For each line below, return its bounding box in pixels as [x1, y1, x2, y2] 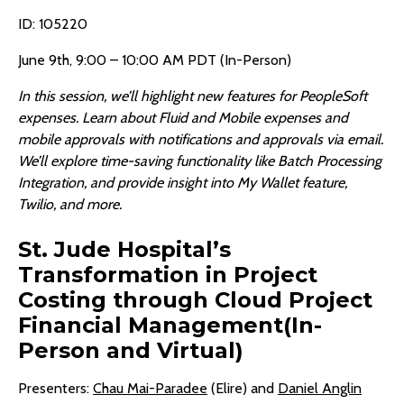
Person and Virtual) [18, 337, 243, 364]
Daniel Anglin [278, 380, 362, 398]
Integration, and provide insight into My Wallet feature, [18, 174, 347, 192]
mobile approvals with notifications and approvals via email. [18, 131, 383, 149]
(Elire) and [207, 380, 278, 398]
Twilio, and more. [18, 196, 122, 214]
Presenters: [18, 380, 93, 398]
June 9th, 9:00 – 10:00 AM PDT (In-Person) [18, 51, 291, 69]
